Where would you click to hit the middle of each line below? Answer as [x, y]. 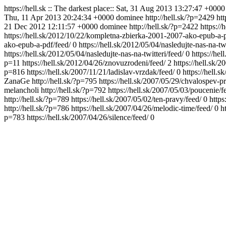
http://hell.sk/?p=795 [64, 81]
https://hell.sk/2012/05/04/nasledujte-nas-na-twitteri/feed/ [94, 54]
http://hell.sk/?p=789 [37, 99]
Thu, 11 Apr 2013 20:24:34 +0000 [59, 17]
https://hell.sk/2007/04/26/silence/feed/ [88, 117]
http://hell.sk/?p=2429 [180, 17]
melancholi [21, 90]
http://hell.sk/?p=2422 [164, 26]
